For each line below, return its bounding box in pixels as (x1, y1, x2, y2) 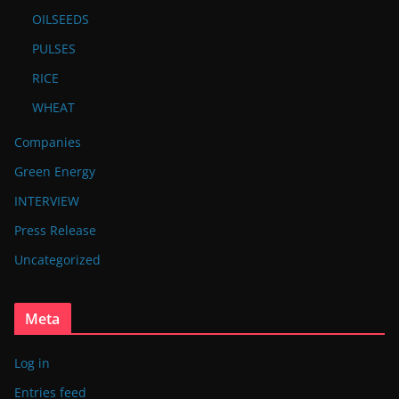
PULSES (32, 39, 76, 57)
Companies (14, 133, 81, 151)
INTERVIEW (14, 191, 79, 209)
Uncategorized (14, 250, 101, 268)
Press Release (14, 221, 96, 239)
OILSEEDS (32, 10, 89, 28)
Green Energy (14, 162, 95, 180)
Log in (14, 354, 50, 371)
